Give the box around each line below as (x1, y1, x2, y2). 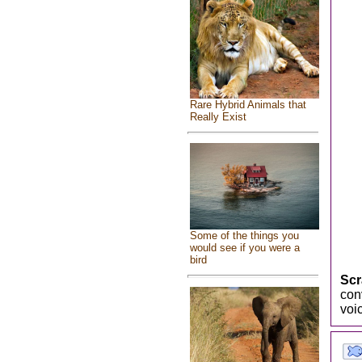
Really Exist (189, 110, 246, 123)
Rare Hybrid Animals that (189, 98, 306, 111)
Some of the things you (189, 229, 299, 242)
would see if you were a (189, 242, 300, 255)
